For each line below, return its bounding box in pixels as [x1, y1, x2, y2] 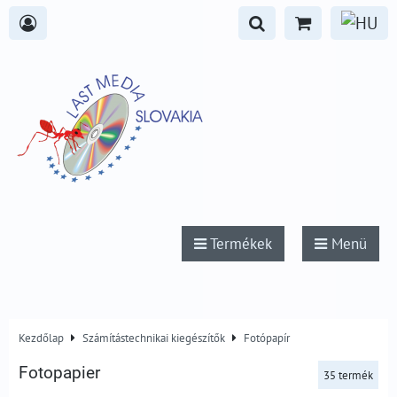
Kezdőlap [19, 330, 64, 346]
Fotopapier [19, 362, 100, 383]
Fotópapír [244, 330, 290, 346]
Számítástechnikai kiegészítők [82, 330, 225, 346]
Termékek [206, 234, 272, 253]
